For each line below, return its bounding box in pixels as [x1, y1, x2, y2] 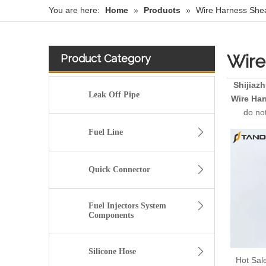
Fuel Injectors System [88, 201, 166, 211]
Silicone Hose [88, 247, 136, 256]
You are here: [49, 5, 100, 15]
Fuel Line [88, 128, 123, 137]
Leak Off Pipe [88, 90, 140, 100]
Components [88, 211, 134, 220]
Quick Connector [88, 165, 150, 175]
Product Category [61, 52, 151, 65]
